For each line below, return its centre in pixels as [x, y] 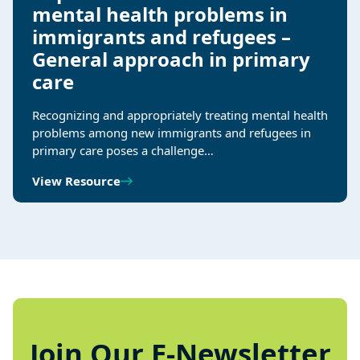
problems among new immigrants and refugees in [172, 133]
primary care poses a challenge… [123, 151]
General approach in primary [171, 59]
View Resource [76, 181]
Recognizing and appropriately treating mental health [180, 115]
